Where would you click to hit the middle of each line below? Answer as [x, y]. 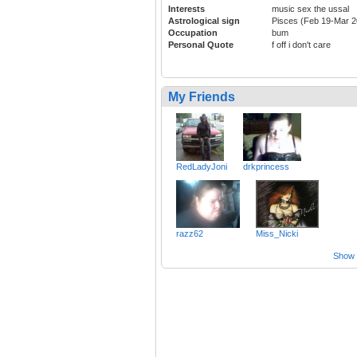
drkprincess [266, 167]
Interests [186, 9]
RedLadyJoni [202, 167]
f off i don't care [301, 45]
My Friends [202, 97]
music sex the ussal [310, 9]
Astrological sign [204, 21]
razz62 [190, 234]
